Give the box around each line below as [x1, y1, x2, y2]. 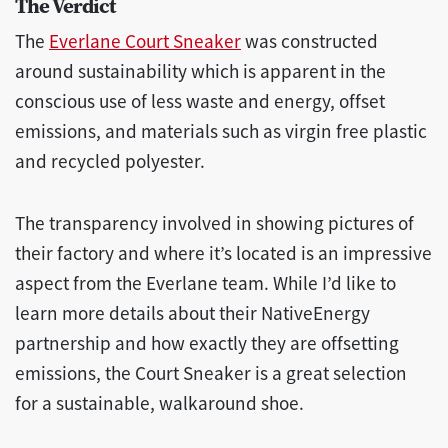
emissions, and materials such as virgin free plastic [15, 119, 427, 144]
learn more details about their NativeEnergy [15, 301, 370, 326]
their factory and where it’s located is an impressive [15, 241, 432, 266]
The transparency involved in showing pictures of [15, 211, 414, 236]
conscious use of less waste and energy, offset [15, 89, 385, 114]
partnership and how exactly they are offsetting [15, 331, 399, 356]
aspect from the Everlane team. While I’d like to [15, 271, 396, 296]
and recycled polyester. [15, 149, 205, 174]
